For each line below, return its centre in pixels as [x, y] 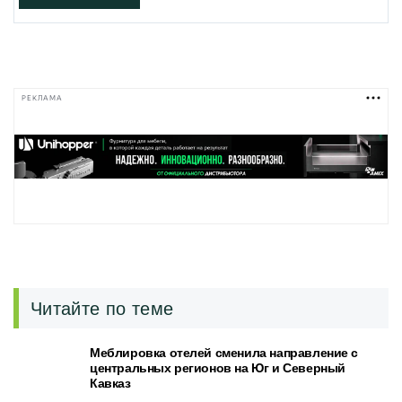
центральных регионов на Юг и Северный [218, 368]
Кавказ [110, 383]
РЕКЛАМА [42, 98]
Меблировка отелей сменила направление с [224, 353]
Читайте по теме [102, 308]
